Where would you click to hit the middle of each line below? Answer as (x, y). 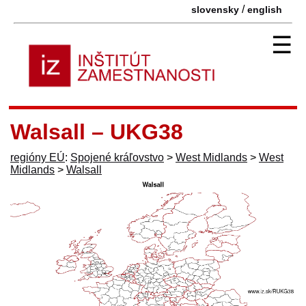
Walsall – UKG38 (97, 131)
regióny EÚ (38, 157)
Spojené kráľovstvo (117, 157)
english (265, 10)
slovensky (215, 10)
